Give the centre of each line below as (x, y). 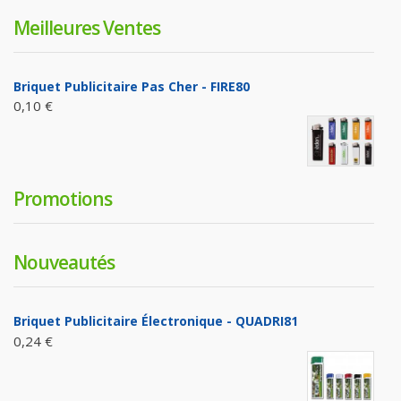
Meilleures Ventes (87, 27)
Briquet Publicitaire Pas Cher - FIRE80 (132, 86)
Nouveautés (64, 263)
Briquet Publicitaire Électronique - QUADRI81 (156, 321)
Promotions (63, 199)
